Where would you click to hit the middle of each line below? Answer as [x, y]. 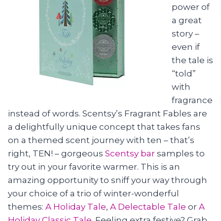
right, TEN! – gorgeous [56, 153]
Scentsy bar [130, 153]
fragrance [192, 100]
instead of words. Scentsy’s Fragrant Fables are [108, 113]
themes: [27, 206]
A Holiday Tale [76, 206]
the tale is [192, 60]
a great [187, 20]
